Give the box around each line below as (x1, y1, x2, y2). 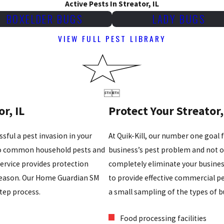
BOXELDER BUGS (6, 10, 83, 26)
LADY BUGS (152, 10, 206, 26)
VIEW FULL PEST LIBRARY (57, 32, 166, 45)
